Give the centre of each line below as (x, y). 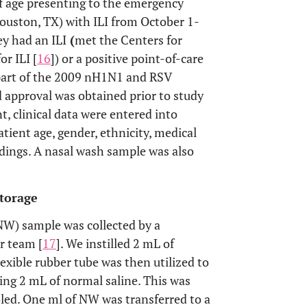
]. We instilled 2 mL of (115, 243)
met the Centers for (128, 40)
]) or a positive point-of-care (127, 58)
